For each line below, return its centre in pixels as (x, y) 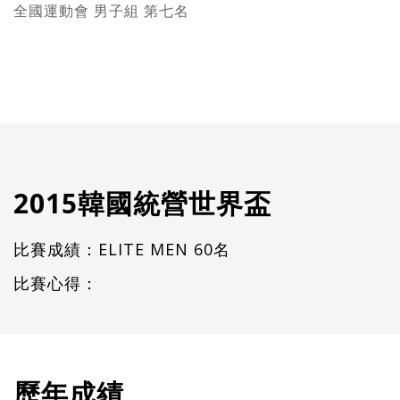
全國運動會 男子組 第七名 (101, 11)
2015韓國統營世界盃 (142, 203)
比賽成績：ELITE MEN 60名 (122, 249)
